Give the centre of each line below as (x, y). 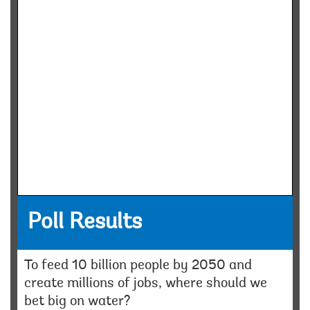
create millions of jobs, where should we (146, 284)
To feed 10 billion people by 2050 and (138, 266)
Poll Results (85, 223)
